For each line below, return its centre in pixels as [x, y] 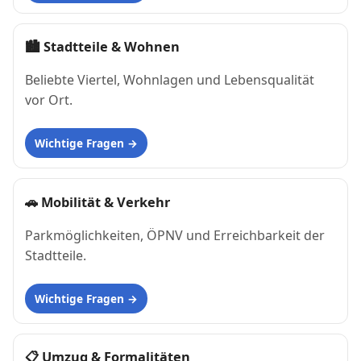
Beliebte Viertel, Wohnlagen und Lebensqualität [170, 80]
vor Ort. [49, 100]
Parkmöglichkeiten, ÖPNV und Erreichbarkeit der [175, 235]
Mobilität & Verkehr [106, 202]
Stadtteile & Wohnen [112, 47]
